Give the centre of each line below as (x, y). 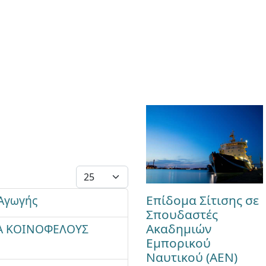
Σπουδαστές (182, 214)
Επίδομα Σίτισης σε (202, 200)
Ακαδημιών (178, 228)
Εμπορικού (178, 243)
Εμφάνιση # (102, 172)
